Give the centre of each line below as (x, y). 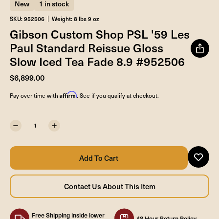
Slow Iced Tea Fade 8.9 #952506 (97, 61)
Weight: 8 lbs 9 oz (76, 18)
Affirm (68, 94)
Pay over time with (35, 95)
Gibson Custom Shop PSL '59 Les (100, 33)
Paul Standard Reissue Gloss (87, 47)
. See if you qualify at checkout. (118, 95)
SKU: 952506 (27, 18)
